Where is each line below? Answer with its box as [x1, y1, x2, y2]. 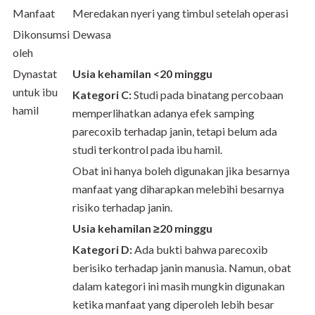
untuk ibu [13, 84, 58, 98]
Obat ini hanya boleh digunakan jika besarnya [72, 163, 290, 177]
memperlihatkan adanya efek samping [72, 105, 255, 120]
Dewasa [72, 27, 111, 41]
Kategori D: [72, 242, 132, 256]
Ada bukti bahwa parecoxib [132, 242, 268, 256]
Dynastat [13, 66, 57, 80]
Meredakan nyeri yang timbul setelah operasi [72, 6, 288, 20]
